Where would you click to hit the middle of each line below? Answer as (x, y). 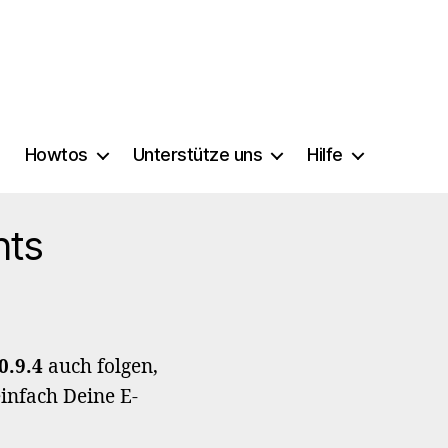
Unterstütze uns (197, 154)
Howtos (56, 154)
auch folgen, (100, 367)
